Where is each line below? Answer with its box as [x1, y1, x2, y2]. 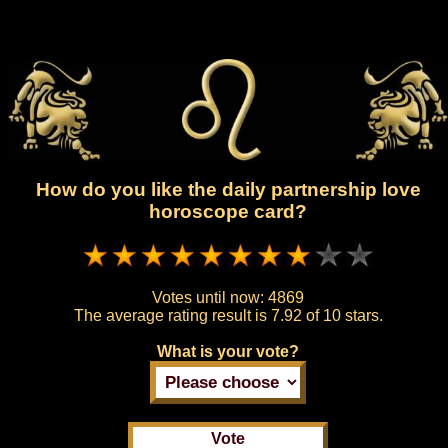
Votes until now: [152, 288, 268, 306]
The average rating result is [73, 306, 271, 324]
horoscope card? [149, 201, 307, 223]
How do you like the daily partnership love [35, 179, 421, 201]
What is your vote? [157, 342, 299, 360]
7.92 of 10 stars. [270, 306, 383, 324]
